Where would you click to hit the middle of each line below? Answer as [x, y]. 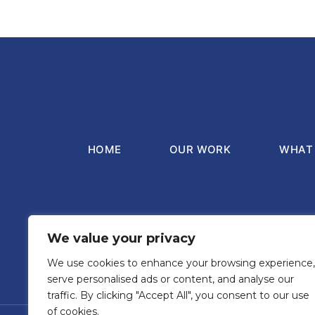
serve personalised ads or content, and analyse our [171, 279]
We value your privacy [121, 238]
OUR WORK [200, 149]
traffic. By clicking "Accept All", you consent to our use [178, 295]
